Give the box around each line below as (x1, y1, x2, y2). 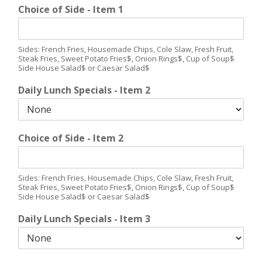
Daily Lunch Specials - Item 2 (18, 83, 150, 96)
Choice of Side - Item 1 (18, 2, 123, 16)
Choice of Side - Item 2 (18, 131, 123, 144)
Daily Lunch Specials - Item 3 (18, 212, 150, 225)
